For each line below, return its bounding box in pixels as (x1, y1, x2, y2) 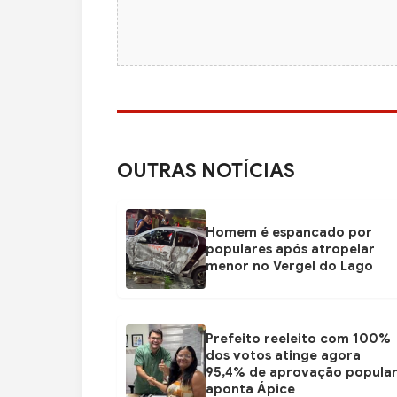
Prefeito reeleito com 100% (206, 331, 391, 347)
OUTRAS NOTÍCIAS (117, 159, 295, 183)
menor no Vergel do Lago (206, 257, 373, 274)
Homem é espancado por (206, 223, 372, 240)
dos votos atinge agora (206, 347, 361, 364)
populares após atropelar (206, 240, 375, 257)
